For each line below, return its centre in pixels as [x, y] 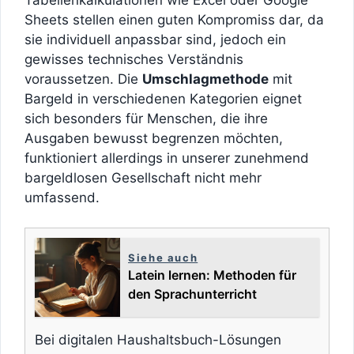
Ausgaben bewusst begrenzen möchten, [154, 138]
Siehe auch [163, 258]
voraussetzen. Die [83, 79]
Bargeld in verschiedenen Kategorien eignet [163, 98]
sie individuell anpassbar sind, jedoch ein [155, 39]
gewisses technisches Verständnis [134, 59]
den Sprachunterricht [192, 294]
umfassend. [62, 197]
